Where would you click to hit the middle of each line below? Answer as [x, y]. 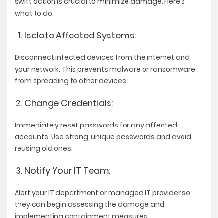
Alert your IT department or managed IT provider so [102, 193]
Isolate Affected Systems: [80, 36]
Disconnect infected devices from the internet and [102, 58]
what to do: [34, 13]
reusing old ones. [44, 149]
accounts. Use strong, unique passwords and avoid [103, 137]
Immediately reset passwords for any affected [96, 125]
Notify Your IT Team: [67, 171]
